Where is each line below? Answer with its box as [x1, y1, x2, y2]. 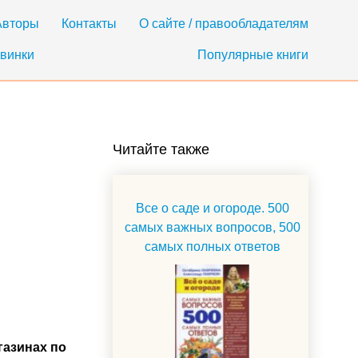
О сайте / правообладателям [139, 17, 308, 30]
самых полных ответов [145, 240, 280, 253]
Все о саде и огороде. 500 [136, 201, 289, 215]
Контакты [62, 17, 117, 30]
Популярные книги [197, 48, 308, 62]
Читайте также [113, 141, 209, 157]
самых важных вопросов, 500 [125, 221, 300, 234]
